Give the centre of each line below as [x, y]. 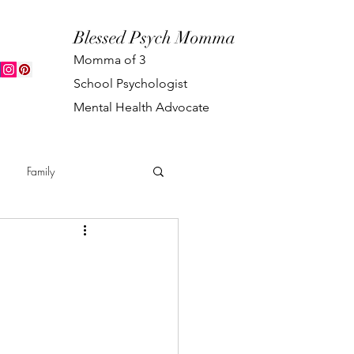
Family [41, 171]
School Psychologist [131, 83]
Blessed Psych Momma [155, 38]
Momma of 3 [110, 60]
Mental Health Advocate [142, 107]
